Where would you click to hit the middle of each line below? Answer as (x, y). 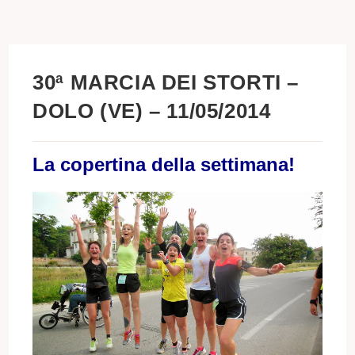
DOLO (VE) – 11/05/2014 (152, 111)
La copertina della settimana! (164, 165)
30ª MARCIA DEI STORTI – (166, 83)
